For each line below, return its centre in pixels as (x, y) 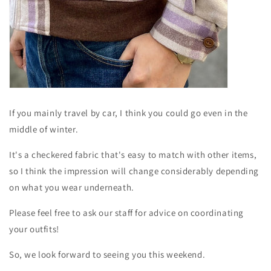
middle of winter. (44, 129)
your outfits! (34, 229)
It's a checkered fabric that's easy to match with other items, (133, 155)
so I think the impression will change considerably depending (134, 171)
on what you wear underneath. (72, 188)
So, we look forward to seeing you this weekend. (107, 255)
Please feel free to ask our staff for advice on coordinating (127, 213)
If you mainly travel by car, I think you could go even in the (129, 113)
